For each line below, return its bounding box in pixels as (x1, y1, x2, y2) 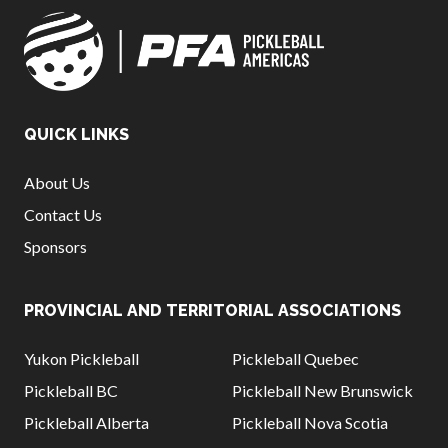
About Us (24, 173, 90, 193)
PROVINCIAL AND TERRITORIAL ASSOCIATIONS (24, 301, 401, 321)
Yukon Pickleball (24, 349, 139, 369)
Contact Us (24, 205, 102, 225)
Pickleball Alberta (24, 413, 149, 433)
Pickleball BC (24, 381, 118, 401)
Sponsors (24, 237, 87, 257)
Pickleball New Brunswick (232, 381, 413, 401)
